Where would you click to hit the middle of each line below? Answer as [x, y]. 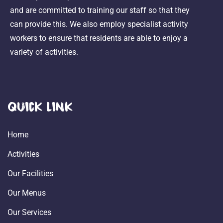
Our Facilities [30, 174]
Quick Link [40, 107]
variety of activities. [44, 52]
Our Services [29, 213]
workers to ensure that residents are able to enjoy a [99, 38]
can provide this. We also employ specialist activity [99, 24]
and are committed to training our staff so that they [100, 10]
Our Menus [27, 193]
